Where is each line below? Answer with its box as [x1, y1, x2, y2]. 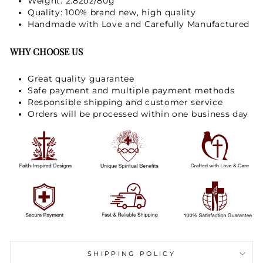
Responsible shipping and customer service [28, 97, 223, 107]
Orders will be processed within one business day [28, 109, 249, 119]
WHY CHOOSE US [10, 45, 85, 58]
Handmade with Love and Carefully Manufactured [28, 19, 250, 29]
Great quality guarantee [28, 73, 134, 83]
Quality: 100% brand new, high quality [28, 7, 196, 17]
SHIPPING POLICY [87, 249, 176, 258]
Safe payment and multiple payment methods [28, 85, 235, 95]
